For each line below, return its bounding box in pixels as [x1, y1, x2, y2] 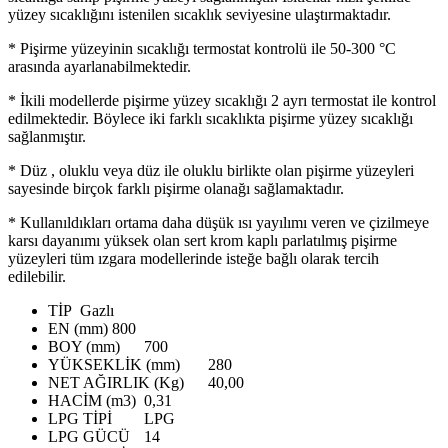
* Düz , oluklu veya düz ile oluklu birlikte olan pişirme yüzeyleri [8, 161, 414, 179]
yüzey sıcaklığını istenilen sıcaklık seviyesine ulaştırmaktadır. [8, 5, 391, 23]
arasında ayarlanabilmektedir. [8, 57, 191, 75]
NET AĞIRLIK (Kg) [48, 373, 184, 391]
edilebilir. [8, 267, 66, 285]
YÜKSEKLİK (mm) [48, 355, 180, 373]
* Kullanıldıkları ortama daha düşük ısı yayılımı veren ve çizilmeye [8, 213, 429, 231]
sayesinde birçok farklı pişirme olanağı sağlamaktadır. [8, 179, 344, 197]
